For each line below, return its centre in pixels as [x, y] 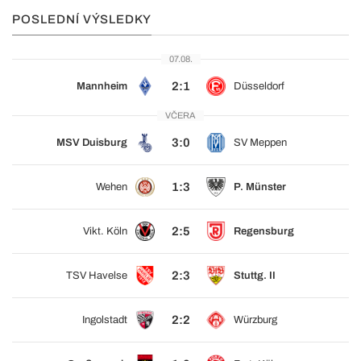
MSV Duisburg [92, 143]
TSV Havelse [97, 276]
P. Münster [260, 187]
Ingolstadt [105, 320]
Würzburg [255, 320]
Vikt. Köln [105, 231]
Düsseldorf [259, 86]
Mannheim [102, 86]
